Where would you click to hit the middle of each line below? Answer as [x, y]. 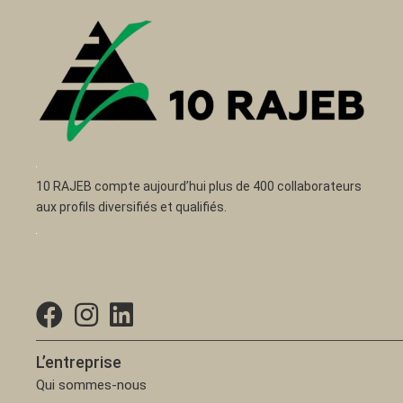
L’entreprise [79, 362]
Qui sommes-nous [92, 385]
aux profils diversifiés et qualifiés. [132, 206]
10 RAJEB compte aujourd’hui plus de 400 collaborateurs [199, 186]
